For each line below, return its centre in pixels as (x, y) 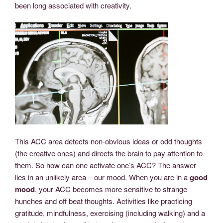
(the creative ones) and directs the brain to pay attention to (109, 153)
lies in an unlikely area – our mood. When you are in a (102, 177)
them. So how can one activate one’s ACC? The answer (106, 165)
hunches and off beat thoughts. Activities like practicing (104, 201)
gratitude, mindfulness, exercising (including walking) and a (110, 213)
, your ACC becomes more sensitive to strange (111, 189)
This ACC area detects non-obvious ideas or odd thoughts (109, 141)
